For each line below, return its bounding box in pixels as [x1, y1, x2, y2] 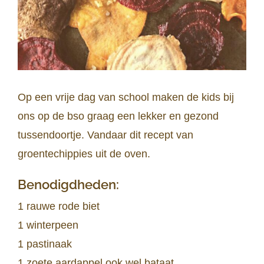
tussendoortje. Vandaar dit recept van [18, 129, 193, 141]
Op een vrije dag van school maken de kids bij [18, 91, 234, 104]
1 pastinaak [18, 237, 72, 250]
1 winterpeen [18, 219, 78, 231]
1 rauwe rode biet [18, 200, 100, 212]
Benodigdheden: [18, 177, 119, 193]
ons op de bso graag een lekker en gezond [18, 110, 219, 123]
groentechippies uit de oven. [18, 148, 150, 160]
